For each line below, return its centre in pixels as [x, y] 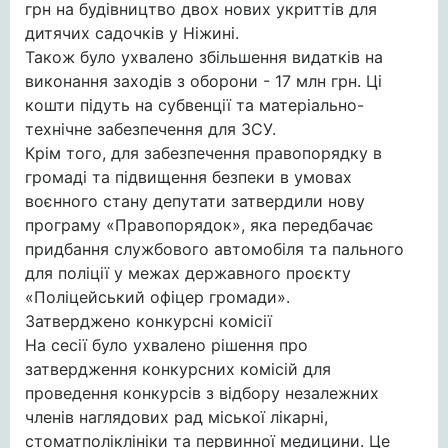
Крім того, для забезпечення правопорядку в [203, 153]
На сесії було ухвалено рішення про [166, 345]
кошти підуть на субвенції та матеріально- [194, 105]
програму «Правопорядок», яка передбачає [199, 225]
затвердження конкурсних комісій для [178, 369]
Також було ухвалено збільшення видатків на [204, 57]
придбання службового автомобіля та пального [214, 249]
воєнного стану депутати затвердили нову [195, 201]
